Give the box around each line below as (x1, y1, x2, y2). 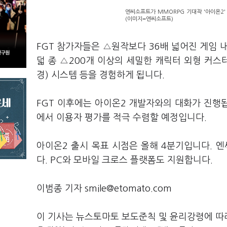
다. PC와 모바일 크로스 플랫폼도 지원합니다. (36, 156, 213, 165)
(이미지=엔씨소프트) (125, 16, 173, 22)
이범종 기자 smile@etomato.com (36, 184, 172, 193)
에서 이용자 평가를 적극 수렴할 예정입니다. (36, 113, 207, 122)
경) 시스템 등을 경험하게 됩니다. (36, 70, 165, 80)
